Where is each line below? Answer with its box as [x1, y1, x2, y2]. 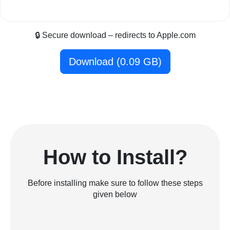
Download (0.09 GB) [68, 56, 162, 68]
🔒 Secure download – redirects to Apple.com [34, 31, 196, 40]
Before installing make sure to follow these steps [27, 179, 203, 188]
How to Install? [43, 146, 187, 169]
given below [93, 190, 137, 199]
